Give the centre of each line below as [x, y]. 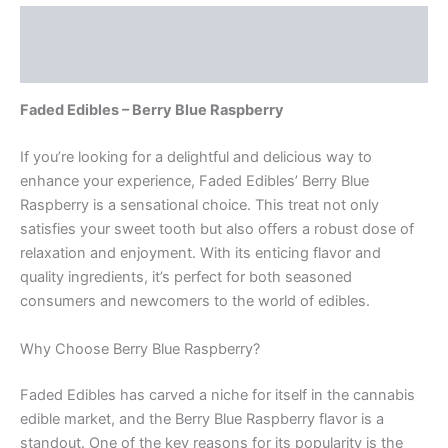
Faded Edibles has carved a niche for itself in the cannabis [217, 394]
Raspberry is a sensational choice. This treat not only [199, 205]
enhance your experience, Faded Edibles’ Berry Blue [194, 181]
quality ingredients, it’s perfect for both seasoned [186, 277]
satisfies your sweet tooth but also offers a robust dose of [217, 229]
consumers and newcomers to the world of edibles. [195, 301]
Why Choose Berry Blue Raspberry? [140, 348]
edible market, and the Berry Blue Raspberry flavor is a [202, 418]
